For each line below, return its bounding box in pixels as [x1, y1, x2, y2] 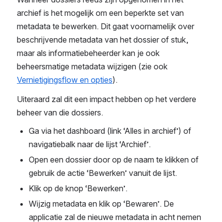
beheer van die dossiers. [17, 108, 103, 118]
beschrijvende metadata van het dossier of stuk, [17, 35, 188, 45]
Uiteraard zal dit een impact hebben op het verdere [17, 94, 196, 105]
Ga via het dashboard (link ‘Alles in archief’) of [29, 126, 191, 136]
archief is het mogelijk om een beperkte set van [17, 8, 184, 18]
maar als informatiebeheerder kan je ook [17, 48, 160, 58]
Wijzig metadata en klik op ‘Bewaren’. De [29, 199, 174, 209]
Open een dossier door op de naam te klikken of [29, 155, 199, 165]
